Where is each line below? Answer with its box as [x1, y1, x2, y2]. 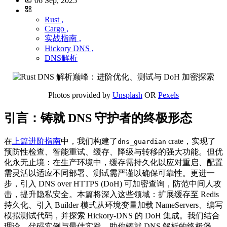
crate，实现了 [166, 137, 216, 146]
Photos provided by [48, 91, 112, 100]
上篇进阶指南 [12, 137, 61, 146]
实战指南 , [45, 34, 81, 43]
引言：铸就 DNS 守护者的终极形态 [4, 111, 192, 125]
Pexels [158, 91, 179, 100]
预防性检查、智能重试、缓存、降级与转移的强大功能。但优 [4, 147, 223, 157]
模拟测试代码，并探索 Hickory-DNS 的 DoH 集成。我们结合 [4, 211, 220, 220]
